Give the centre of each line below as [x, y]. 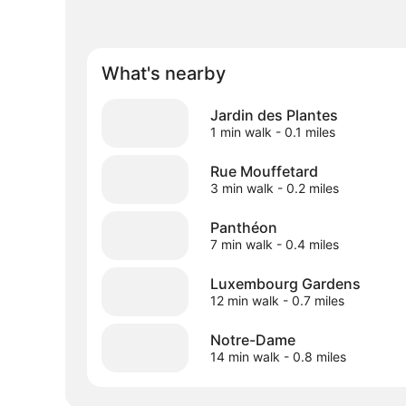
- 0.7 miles [312, 300]
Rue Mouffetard [264, 171]
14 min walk [245, 356]
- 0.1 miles [304, 131]
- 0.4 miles [306, 244]
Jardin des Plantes [274, 115]
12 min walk [245, 300]
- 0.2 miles [306, 188]
